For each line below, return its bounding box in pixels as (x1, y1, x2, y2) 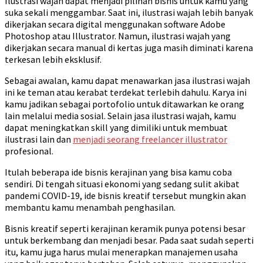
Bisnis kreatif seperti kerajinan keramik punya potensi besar (5, 222, 245, 234)
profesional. (5, 144, 55, 157)
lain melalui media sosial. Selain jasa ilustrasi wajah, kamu (5, 109, 236, 122)
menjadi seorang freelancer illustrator (73, 133, 227, 145)
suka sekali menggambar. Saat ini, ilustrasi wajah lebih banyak (5, 6, 253, 18)
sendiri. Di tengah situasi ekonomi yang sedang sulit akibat (5, 177, 240, 190)
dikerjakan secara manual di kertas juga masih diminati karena (5, 41, 253, 53)
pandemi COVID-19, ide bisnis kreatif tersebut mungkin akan (5, 189, 246, 201)
